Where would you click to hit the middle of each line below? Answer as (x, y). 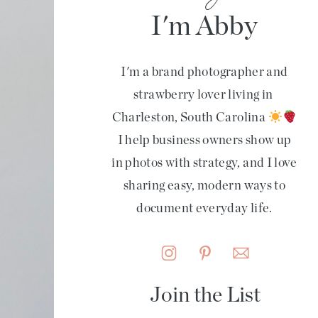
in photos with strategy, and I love (204, 162)
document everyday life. (204, 208)
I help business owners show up (204, 139)
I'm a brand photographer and (204, 71)
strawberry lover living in (204, 94)
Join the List (205, 294)
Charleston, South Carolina (190, 117)
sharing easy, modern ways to (204, 185)
